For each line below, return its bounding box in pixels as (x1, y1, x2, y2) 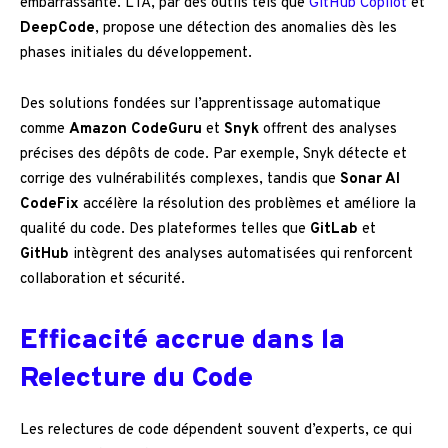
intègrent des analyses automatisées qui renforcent (69, 245, 413, 265)
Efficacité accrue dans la (20, 324, 345, 359)
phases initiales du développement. (20, 44, 252, 64)
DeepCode (20, 19, 95, 39)
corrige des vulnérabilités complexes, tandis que (20, 170, 340, 190)
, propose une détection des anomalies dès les (95, 19, 397, 39)
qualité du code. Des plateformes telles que (20, 220, 310, 240)
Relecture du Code (20, 362, 253, 397)
